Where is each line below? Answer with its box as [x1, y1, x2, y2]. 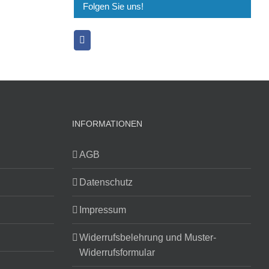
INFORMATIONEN [71, 119, 142, 129]
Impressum [79, 205, 126, 216]
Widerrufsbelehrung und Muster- [79, 232, 216, 243]
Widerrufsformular [79, 247, 155, 258]
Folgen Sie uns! [82, 1, 144, 12]
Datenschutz [79, 177, 133, 188]
